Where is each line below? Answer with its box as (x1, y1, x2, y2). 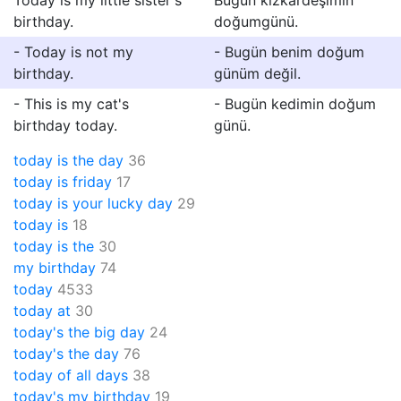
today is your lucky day (13, 194, 173, 212)
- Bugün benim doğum (214, 43, 364, 61)
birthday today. (13, 116, 117, 134)
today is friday (13, 173, 112, 191)
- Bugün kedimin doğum (214, 95, 376, 113)
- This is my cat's (13, 95, 129, 113)
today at (13, 302, 71, 320)
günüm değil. (214, 64, 301, 82)
